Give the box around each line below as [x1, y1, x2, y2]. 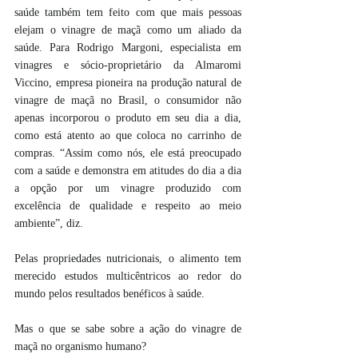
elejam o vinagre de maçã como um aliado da [14, 24, 241, 36]
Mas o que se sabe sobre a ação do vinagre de [14, 323, 241, 335]
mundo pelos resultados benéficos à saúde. [14, 288, 205, 300]
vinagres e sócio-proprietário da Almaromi [14, 59, 241, 71]
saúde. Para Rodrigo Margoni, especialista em [14, 42, 241, 54]
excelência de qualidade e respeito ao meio [14, 200, 241, 212]
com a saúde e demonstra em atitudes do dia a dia [14, 165, 241, 177]
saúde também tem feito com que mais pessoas [14, 6, 241, 18]
